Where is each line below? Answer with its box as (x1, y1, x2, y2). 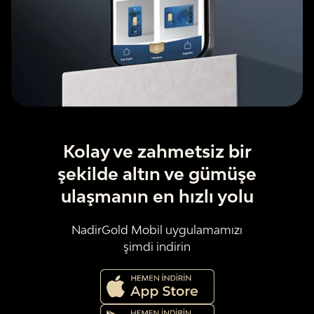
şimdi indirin (123, 239, 191, 254)
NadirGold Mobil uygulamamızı (71, 222, 243, 237)
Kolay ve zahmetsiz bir (62, 140, 252, 161)
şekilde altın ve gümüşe (57, 163, 257, 184)
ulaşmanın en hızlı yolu (60, 185, 254, 206)
